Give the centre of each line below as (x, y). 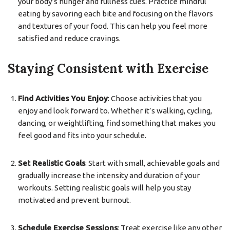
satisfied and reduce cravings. (69, 38)
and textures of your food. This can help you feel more (113, 26)
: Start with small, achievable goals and (152, 163)
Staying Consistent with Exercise (108, 69)
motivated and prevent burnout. (74, 200)
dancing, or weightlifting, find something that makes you (117, 123)
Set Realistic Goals (52, 163)
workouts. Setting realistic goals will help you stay (104, 188)
